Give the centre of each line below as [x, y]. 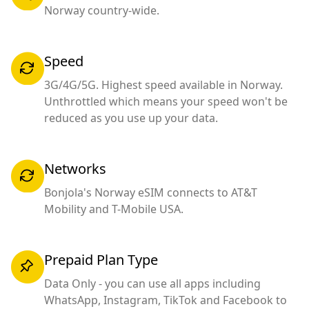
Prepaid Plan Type [101, 259]
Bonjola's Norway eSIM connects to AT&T [151, 192]
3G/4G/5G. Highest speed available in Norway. [163, 84]
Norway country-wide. [102, 10]
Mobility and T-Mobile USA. [114, 209]
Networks [75, 168]
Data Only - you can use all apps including [152, 283]
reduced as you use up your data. [131, 118]
